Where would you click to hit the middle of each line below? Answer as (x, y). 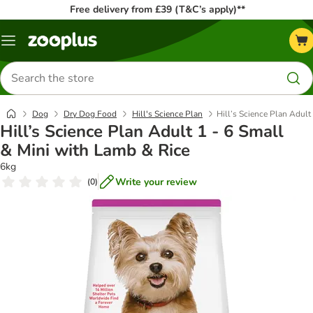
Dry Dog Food (90, 114)
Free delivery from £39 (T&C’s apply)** (157, 9)
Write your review (156, 182)
